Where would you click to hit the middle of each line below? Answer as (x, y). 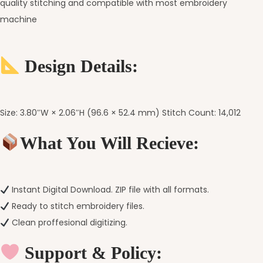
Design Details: (79, 66)
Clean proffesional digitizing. (68, 223)
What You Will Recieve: (110, 143)
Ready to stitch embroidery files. (77, 206)
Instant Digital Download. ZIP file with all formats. (109, 190)
